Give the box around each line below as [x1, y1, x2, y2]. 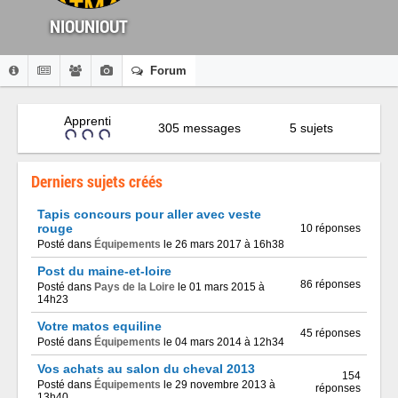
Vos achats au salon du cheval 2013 [37, 362, 255, 376]
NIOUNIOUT [50, 14, 128, 37]
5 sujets [289, 121, 333, 135]
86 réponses [300, 278, 361, 291]
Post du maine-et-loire [37, 264, 171, 278]
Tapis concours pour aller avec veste [37, 207, 261, 221]
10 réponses [300, 222, 361, 235]
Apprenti [63, 114, 111, 128]
